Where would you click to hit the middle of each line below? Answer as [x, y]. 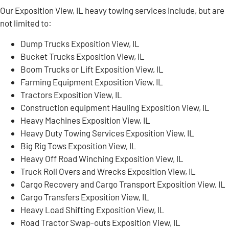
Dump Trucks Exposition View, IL [81, 43]
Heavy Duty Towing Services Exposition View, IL [108, 133]
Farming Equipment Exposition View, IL [93, 82]
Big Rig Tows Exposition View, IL [79, 145]
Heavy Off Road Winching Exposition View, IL [103, 158]
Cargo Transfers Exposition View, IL [86, 197]
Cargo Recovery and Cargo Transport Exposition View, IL [124, 184]
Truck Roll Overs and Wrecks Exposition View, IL [109, 171]
